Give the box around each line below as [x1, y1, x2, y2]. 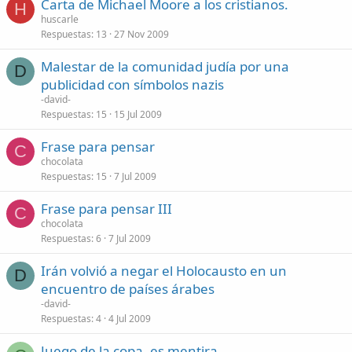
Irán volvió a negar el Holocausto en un [41, 262, 287, 280]
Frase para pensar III [41, 200, 172, 218]
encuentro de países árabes [41, 280, 214, 298]
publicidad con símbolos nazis [41, 75, 224, 93]
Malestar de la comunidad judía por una [41, 57, 289, 75]
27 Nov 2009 [114, 27, 169, 41]
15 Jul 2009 [114, 108, 162, 121]
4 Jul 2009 [108, 312, 151, 325]
